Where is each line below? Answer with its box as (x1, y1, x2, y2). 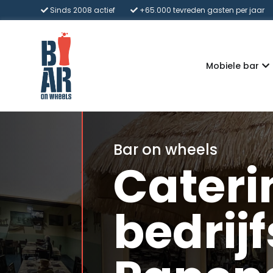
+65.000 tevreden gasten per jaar (138, 5, 265, 15)
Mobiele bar (205, 59, 259, 72)
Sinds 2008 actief (48, 5, 116, 15)
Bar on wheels (113, 140, 218, 160)
